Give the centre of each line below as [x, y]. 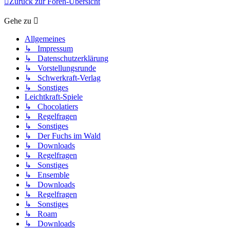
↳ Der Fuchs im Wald [63, 136]
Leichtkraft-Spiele [54, 97]
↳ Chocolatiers [51, 107]
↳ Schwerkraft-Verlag [63, 78]
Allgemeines [45, 39]
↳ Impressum [49, 49]
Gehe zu [18, 21]
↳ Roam [41, 214]
